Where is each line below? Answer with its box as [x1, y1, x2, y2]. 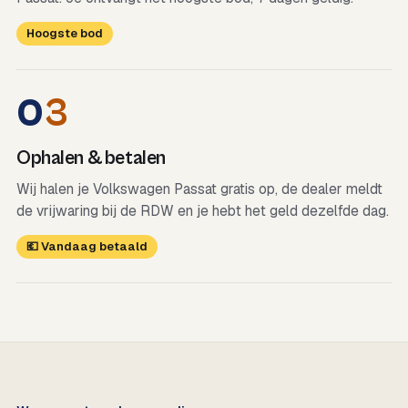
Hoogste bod [26, 25, 103, 41]
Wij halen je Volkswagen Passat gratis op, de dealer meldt [16, 179, 382, 199]
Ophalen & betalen [16, 148, 166, 169]
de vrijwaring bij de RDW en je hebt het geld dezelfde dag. [16, 201, 389, 220]
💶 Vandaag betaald [26, 239, 148, 254]
